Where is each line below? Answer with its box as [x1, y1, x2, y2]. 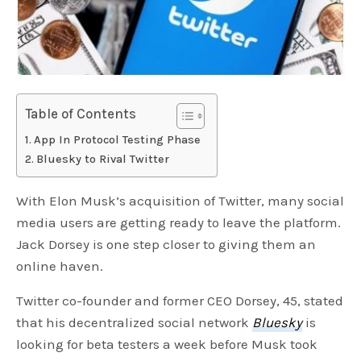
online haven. [16, 258, 104, 275]
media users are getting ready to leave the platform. [16, 214, 342, 231]
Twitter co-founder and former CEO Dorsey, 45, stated [16, 293, 344, 309]
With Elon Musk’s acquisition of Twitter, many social [16, 193, 345, 210]
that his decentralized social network [16, 314, 253, 331]
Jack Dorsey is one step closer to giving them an [16, 236, 317, 253]
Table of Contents [25, 106, 137, 122]
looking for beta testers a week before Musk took [16, 336, 318, 353]
